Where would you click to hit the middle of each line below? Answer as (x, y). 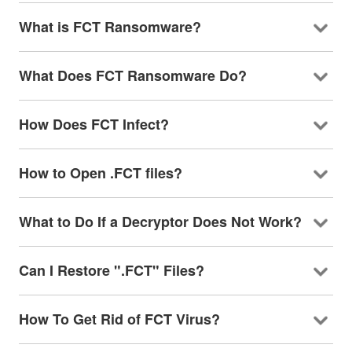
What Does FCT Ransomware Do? (132, 75)
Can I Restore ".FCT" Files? (111, 270)
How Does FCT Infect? (93, 124)
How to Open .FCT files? (100, 172)
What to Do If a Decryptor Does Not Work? (160, 221)
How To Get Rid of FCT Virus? (119, 319)
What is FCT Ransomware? (110, 26)
